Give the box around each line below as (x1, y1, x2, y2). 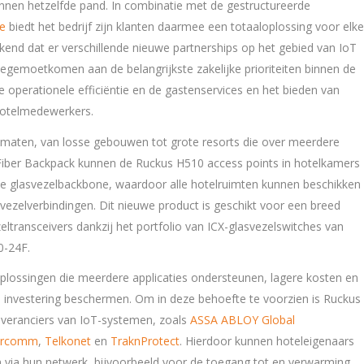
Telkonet (45, 333, 91, 349)
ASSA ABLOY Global (190, 312, 295, 328)
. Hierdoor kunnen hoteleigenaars (180, 333, 354, 349)
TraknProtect (110, 333, 180, 349)
